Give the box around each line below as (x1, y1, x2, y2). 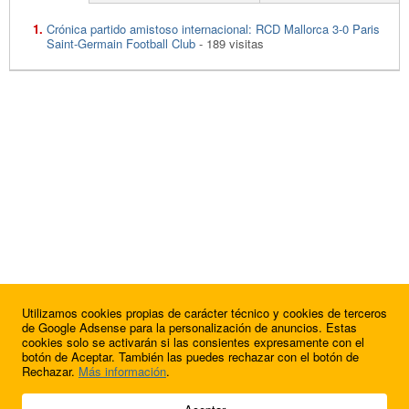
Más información (79, 362, 166, 380)
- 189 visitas (195, 34, 264, 52)
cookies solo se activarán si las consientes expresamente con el (22, 333, 364, 351)
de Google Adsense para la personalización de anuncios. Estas (22, 319, 357, 336)
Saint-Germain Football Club (47, 34, 195, 52)
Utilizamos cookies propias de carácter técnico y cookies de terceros (22, 304, 387, 321)
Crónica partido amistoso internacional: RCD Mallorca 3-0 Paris (47, 19, 380, 37)
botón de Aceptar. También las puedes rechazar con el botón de (22, 348, 359, 365)
